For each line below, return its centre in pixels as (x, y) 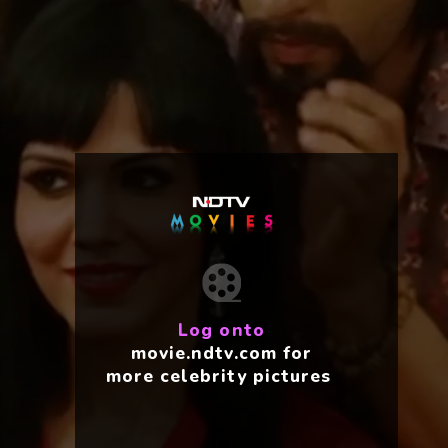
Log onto (221, 329)
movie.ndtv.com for (221, 352)
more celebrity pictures (218, 375)
